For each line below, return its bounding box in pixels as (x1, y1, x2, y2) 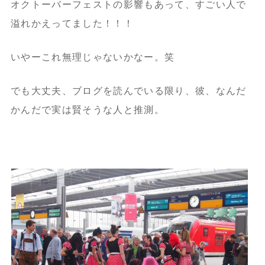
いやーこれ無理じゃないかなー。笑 (10, 51, 175, 62)
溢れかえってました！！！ (10, 18, 134, 28)
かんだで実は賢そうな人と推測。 (10, 104, 164, 115)
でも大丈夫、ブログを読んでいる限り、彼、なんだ (10, 85, 247, 96)
